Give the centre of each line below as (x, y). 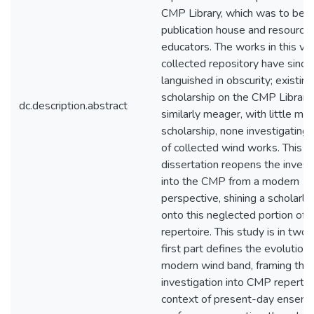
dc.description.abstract (73, 106)
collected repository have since (237, 64)
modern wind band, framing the (236, 266)
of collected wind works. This (232, 148)
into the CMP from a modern (230, 182)
